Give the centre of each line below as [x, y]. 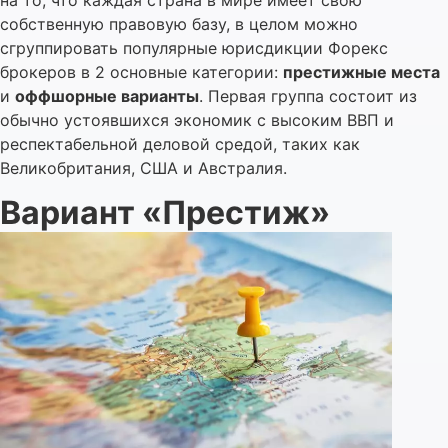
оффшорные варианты [107, 95]
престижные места [361, 71]
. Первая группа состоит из [308, 95]
